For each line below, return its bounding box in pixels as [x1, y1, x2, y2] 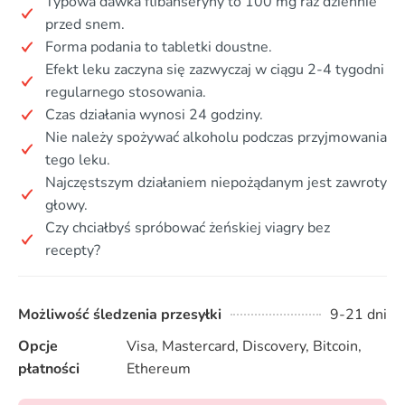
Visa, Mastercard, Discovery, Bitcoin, [126, 335, 362, 356]
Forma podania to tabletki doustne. [45, 36, 272, 57]
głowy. [45, 194, 88, 215]
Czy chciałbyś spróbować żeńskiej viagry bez [45, 217, 330, 238]
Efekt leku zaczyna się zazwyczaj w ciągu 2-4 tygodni [45, 59, 384, 80]
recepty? [45, 240, 100, 260]
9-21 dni [330, 304, 387, 325]
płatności [18, 358, 80, 379]
